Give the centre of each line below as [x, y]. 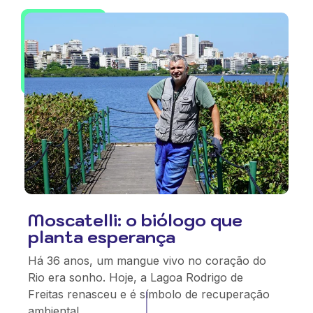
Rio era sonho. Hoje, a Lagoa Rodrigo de [136, 277]
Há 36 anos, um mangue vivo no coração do [147, 261]
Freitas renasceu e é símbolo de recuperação [149, 294]
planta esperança [102, 237]
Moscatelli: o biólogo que [135, 220]
